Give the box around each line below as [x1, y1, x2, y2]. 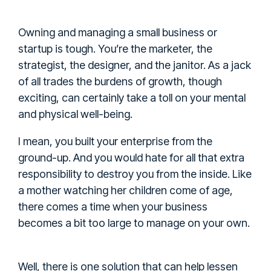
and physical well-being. [18, 107, 132, 120]
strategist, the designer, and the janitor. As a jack [18, 58, 251, 71]
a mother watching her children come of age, [18, 183, 233, 197]
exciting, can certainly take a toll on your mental [18, 91, 246, 104]
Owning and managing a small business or [18, 25, 217, 39]
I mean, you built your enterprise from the [18, 134, 212, 148]
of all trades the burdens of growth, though [18, 74, 222, 88]
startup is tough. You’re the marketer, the [18, 42, 212, 55]
